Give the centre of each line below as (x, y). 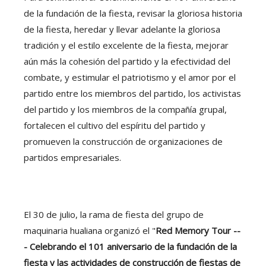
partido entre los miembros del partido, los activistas (132, 93)
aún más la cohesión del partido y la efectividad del (127, 61)
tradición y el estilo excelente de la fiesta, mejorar (126, 45)
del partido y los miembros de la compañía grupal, (125, 109)
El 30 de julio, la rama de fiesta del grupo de (114, 214)
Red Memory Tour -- (198, 230)
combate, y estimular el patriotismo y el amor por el (130, 77)
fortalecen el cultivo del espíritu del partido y (115, 125)
